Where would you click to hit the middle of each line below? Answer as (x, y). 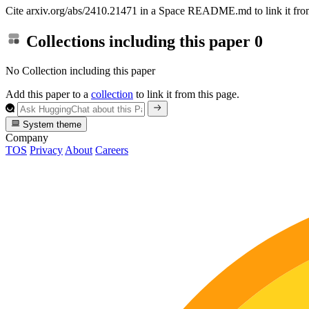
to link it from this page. (186, 94)
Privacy (46, 150)
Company (27, 138)
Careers (112, 150)
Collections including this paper (138, 42)
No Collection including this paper (80, 71)
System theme (51, 124)
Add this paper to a (48, 94)
